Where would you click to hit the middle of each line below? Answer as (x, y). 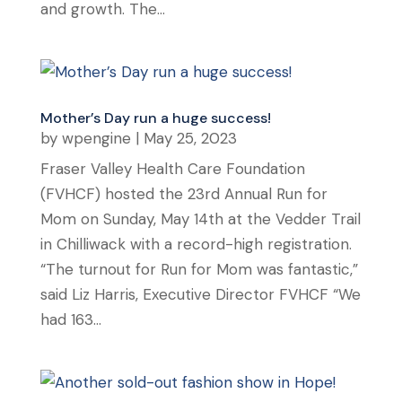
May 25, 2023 (190, 138)
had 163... (70, 319)
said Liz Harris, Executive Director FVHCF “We (200, 294)
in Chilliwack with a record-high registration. (196, 244)
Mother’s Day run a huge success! (155, 118)
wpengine (96, 138)
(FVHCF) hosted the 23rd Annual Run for (184, 193)
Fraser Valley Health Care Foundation (172, 168)
